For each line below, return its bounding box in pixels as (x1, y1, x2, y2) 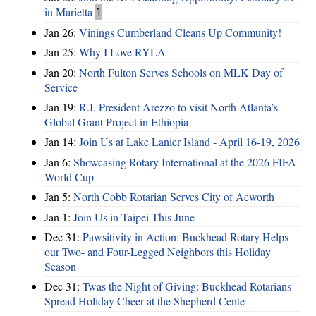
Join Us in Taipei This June (73, 209, 195, 224)
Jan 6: (44, 154, 73, 169)
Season (44, 258, 76, 274)
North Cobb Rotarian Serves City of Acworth (73, 189, 274, 205)
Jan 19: (44, 99, 79, 115)
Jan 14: (44, 134, 79, 150)
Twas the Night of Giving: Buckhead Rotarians (83, 279, 291, 294)
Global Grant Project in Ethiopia (44, 114, 188, 130)
